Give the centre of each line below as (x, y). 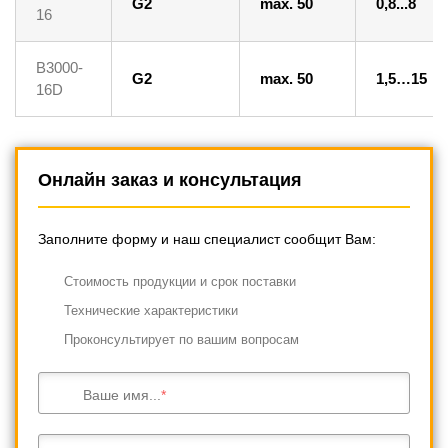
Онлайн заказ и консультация (170, 179)
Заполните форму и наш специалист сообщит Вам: (207, 238)
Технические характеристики (151, 310)
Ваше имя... (122, 394)
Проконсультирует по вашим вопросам (181, 339)
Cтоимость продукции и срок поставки (180, 281)
